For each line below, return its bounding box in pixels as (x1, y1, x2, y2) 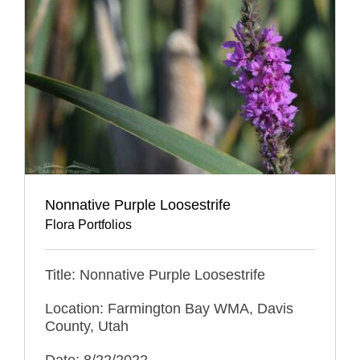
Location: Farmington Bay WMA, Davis (45, 300, 293, 317)
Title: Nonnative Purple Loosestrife (45, 266, 265, 283)
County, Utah (45, 317, 129, 334)
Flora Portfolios (45, 217, 132, 231)
